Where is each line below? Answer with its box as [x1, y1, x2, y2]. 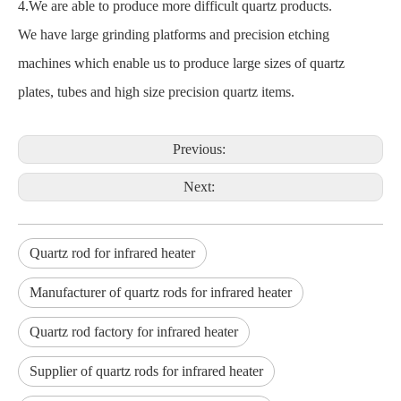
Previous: [172, 141, 229, 157]
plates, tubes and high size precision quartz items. [18, 84, 294, 99]
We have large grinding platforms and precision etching [18, 27, 329, 42]
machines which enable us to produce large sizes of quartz [18, 55, 345, 71]
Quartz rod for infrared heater [30, 245, 195, 260]
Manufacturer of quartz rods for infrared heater [30, 285, 292, 300]
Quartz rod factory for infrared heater [30, 324, 238, 339]
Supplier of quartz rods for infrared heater [30, 363, 263, 379]
